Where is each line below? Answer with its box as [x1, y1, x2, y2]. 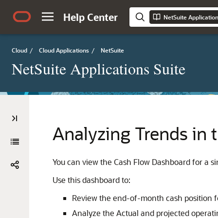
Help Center [63, 11, 118, 23]
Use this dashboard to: [53, 175, 130, 185]
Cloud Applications [39, 46, 89, 54]
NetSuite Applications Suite [12, 58, 185, 79]
